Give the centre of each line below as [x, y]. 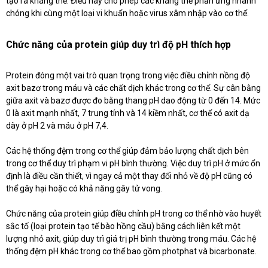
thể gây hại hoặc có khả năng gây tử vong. [84, 189]
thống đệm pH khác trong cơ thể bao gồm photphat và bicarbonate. [131, 252]
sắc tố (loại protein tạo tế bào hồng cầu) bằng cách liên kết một [123, 226]
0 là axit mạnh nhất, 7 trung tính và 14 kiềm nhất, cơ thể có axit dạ [128, 113]
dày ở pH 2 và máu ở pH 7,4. [57, 126]
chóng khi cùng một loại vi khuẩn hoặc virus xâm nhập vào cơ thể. [127, 13]
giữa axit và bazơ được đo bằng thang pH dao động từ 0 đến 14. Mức [133, 101]
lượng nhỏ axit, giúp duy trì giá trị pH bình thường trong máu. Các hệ [131, 239]
